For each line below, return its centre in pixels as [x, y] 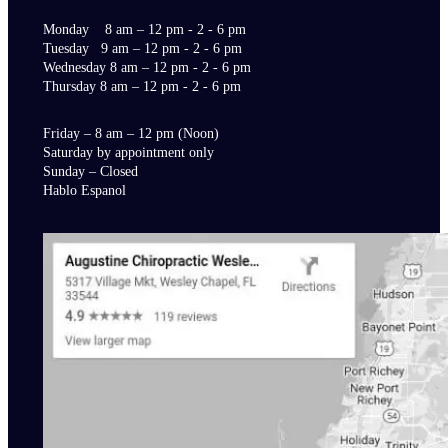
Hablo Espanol [84, 190]
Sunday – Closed [90, 171]
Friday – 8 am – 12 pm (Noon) [130, 133]
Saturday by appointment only [128, 152]
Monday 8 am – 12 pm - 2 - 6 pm [144, 28]
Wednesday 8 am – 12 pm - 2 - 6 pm [146, 66]
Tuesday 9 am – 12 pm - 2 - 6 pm [142, 47]
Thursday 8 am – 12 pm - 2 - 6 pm [141, 85]
